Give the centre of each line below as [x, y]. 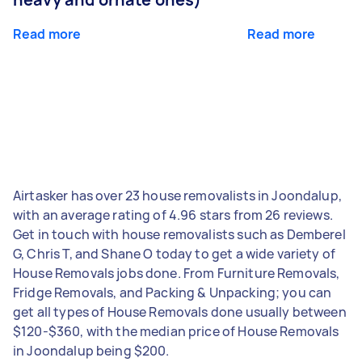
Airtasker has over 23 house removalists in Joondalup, [177, 195]
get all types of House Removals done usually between [180, 311]
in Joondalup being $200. [91, 350]
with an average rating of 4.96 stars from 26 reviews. [173, 215]
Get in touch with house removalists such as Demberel [179, 234]
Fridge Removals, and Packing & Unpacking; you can [173, 292]
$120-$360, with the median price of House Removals [176, 331]
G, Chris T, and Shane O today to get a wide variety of [175, 253]
